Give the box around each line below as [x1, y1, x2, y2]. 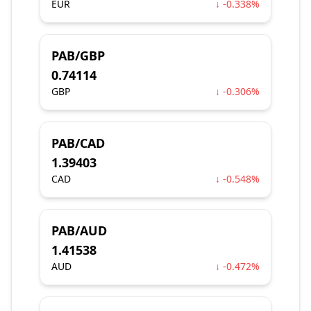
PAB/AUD [51, 222, 107, 239]
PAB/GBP [51, 47, 105, 64]
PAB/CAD [51, 135, 105, 151]
